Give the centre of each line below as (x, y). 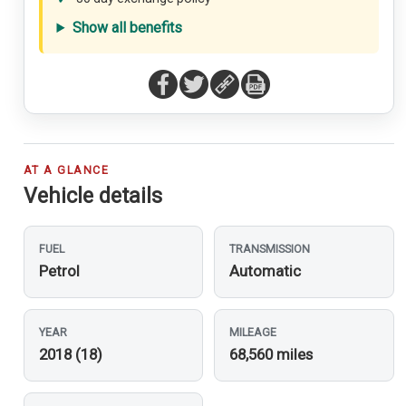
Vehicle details (92, 195)
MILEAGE (253, 332)
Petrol (59, 271)
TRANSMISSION (270, 248)
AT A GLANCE (66, 169)
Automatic (266, 271)
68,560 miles (271, 354)
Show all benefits (127, 27)
